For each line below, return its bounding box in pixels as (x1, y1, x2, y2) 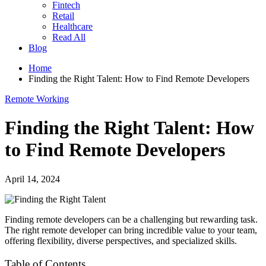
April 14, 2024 (5, 173, 60, 184)
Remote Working (5, 94, 69, 104)
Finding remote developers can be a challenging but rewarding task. (5, 214, 258, 224)
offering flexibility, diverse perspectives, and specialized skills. (5, 235, 237, 246)
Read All (52, 32, 85, 42)
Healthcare (52, 21, 93, 31)
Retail (52, 11, 74, 21)
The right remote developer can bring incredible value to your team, (5, 224, 257, 235)
